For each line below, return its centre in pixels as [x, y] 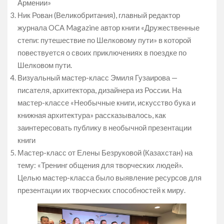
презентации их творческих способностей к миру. [101, 190]
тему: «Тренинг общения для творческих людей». [100, 165]
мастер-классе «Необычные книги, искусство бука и [106, 103]
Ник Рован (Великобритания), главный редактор [99, 15]
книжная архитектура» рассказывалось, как [92, 115]
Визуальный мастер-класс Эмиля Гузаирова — [97, 78]
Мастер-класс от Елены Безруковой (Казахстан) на [105, 153]
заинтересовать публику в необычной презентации [104, 128]
